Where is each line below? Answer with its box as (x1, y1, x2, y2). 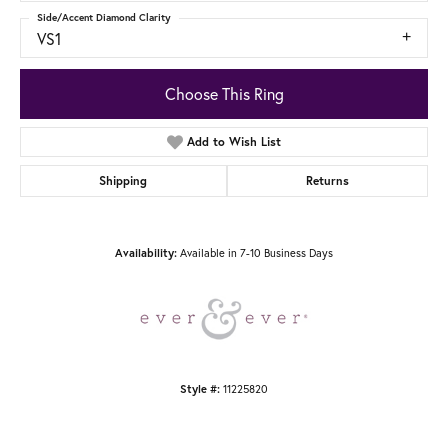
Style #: (180, 381, 220, 396)
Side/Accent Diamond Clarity (37, 11, 171, 25)
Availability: (115, 245, 177, 260)
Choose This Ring (164, 82, 284, 104)
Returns (305, 172, 349, 188)
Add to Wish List (187, 133, 282, 149)
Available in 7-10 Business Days (180, 244, 333, 260)
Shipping (99, 172, 148, 188)
